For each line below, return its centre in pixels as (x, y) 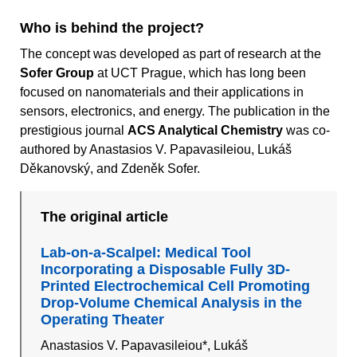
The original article (105, 217)
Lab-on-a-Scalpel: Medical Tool (146, 253)
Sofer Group (57, 73)
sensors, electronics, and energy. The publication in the (175, 112)
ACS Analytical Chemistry (205, 131)
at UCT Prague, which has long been (200, 73)
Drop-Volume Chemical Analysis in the (172, 303)
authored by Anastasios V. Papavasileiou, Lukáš (156, 150)
